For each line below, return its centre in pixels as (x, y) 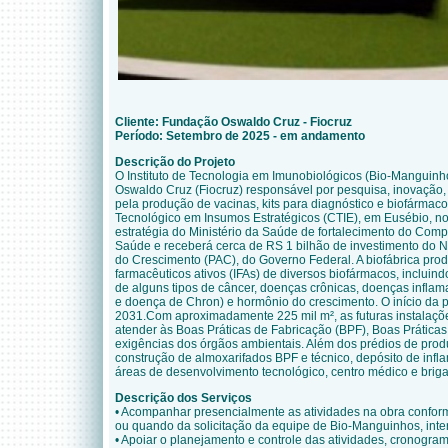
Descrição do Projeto (175, 162)
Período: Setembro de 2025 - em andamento (240, 136)
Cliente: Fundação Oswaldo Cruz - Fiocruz (233, 122)
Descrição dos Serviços (183, 398)
